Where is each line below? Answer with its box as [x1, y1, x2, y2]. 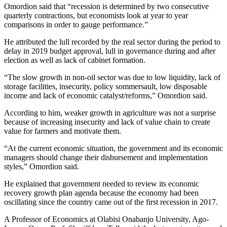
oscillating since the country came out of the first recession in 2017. [4, 198, 218, 207]
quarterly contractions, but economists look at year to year [4, 11, 188, 20]
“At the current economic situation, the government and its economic [4, 144, 223, 153]
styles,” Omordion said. [4, 162, 79, 171]
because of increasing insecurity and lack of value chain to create [4, 118, 210, 127]
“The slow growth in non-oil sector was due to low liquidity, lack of [4, 73, 220, 82]
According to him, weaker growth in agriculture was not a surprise [4, 108, 216, 118]
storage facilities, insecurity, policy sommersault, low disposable [4, 82, 207, 91]
